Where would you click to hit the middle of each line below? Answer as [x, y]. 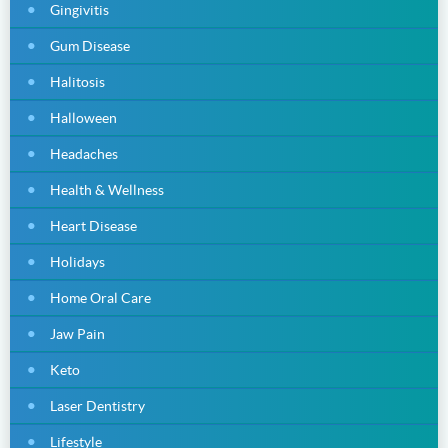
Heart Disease [93, 225]
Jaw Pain [77, 333]
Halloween [83, 117]
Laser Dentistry [97, 405]
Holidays [77, 261]
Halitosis [77, 81]
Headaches [84, 153]
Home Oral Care [100, 297]
